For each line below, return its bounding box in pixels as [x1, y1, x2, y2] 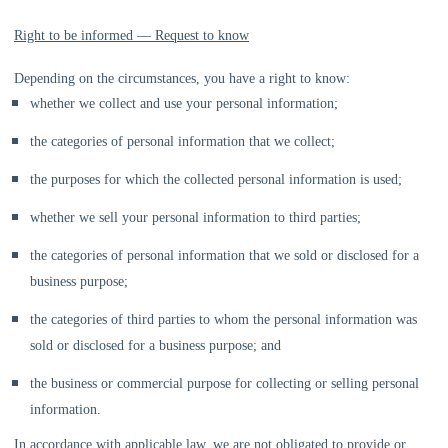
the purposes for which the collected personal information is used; [30, 172, 402, 187]
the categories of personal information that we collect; [30, 134, 335, 149]
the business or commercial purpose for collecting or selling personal [30, 376, 419, 391]
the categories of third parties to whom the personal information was [30, 312, 417, 327]
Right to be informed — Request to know [14, 28, 249, 43]
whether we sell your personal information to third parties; [30, 210, 361, 225]
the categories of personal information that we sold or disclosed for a [30, 248, 419, 263]
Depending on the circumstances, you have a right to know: [14, 71, 350, 86]
